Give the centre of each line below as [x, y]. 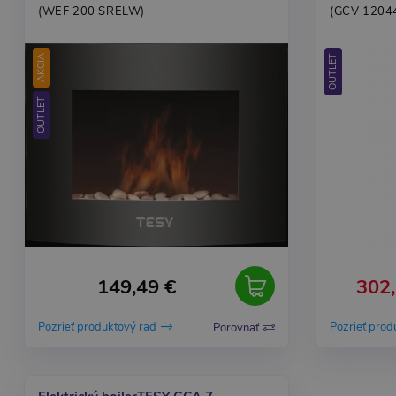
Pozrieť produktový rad [97, 327]
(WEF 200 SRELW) [91, 11]
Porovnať [236, 328]
